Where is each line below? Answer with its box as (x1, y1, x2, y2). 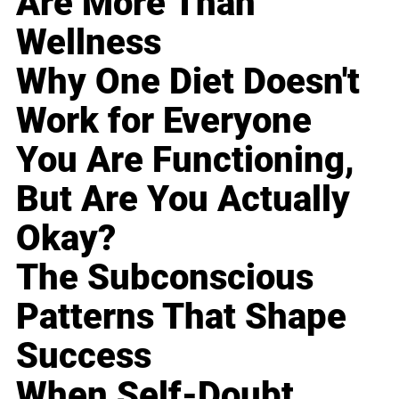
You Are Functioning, (16, 138, 355, 181)
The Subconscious (16, 256, 314, 298)
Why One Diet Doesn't (16, 60, 361, 102)
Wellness (16, 20, 162, 63)
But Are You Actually (16, 177, 351, 220)
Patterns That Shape (16, 295, 347, 338)
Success (16, 334, 152, 377)
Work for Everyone (16, 99, 313, 142)
